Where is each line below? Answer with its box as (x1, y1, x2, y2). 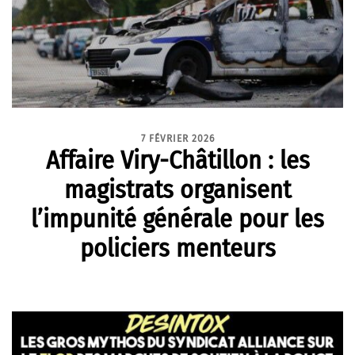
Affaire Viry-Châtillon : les (45, 144, 310, 175)
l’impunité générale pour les (31, 203, 324, 234)
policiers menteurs (79, 232, 276, 263)
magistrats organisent (64, 174, 291, 204)
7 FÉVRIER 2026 (140, 132, 215, 144)
